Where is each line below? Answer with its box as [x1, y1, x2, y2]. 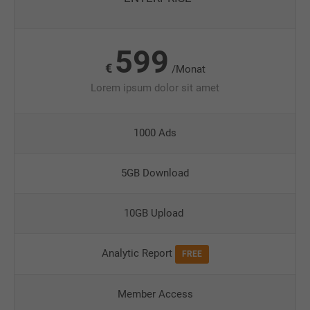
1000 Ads [134, 127, 176, 139]
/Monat [171, 62, 206, 75]
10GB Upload [124, 207, 186, 219]
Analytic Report [101, 247, 175, 259]
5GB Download [121, 167, 189, 179]
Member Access [117, 288, 193, 300]
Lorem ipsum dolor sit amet [91, 81, 219, 94]
